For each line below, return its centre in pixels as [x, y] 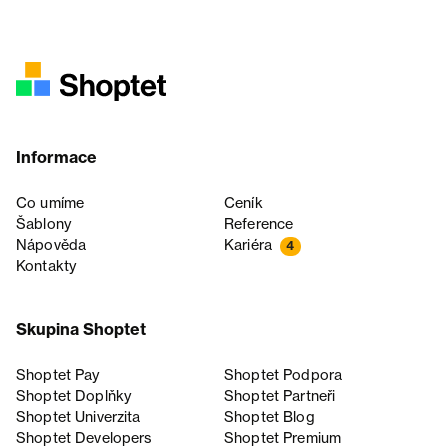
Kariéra [248, 245]
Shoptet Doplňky [74, 396]
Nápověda [51, 245]
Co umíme [50, 203]
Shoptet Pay [58, 375]
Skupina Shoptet [81, 329]
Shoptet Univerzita [78, 417]
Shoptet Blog [269, 417]
